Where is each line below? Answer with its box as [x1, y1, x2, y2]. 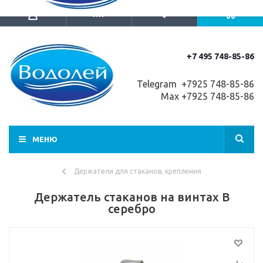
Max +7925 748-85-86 [159, 91, 254, 102]
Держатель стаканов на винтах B [33, 190, 230, 204]
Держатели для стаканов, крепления [73, 167, 201, 175]
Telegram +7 [134, 79, 192, 89]
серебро [107, 202, 156, 215]
